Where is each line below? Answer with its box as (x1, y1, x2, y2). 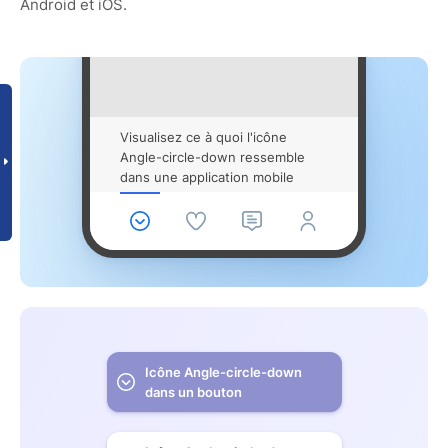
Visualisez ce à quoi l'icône (120, 128, 287, 145)
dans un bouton (144, 383, 242, 400)
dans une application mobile (120, 168, 294, 185)
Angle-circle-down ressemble (120, 148, 305, 165)
